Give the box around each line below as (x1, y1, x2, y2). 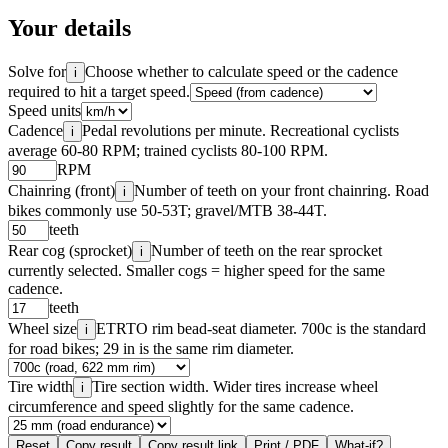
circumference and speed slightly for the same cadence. (8, 397, 354, 415)
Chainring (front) (8, 181, 115, 199)
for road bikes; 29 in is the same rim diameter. (8, 339, 294, 357)
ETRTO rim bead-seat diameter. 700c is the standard (96, 319, 426, 337)
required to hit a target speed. (8, 82, 190, 100)
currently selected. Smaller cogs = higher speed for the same (8, 261, 385, 279)
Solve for (8, 62, 66, 80)
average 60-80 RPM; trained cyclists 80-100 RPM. (8, 141, 328, 159)
